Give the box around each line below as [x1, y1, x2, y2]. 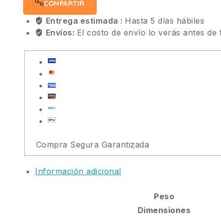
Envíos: [45, 27, 77, 37]
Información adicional [35, 166, 121, 176]
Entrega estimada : [45, 15, 125, 26]
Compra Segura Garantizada [36, 139, 149, 149]
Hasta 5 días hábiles [125, 15, 204, 26]
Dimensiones [137, 205, 191, 215]
